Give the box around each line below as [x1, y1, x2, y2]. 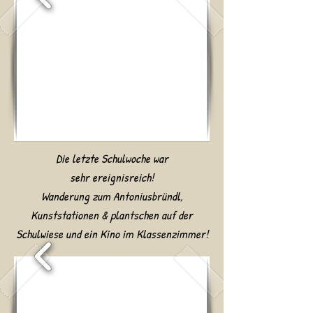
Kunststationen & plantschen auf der [31, 207, 193, 223]
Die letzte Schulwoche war [55, 150, 168, 166]
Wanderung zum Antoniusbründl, [41, 188, 182, 204]
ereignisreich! [92, 169, 154, 185]
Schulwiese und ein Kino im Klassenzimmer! [15, 226, 208, 242]
